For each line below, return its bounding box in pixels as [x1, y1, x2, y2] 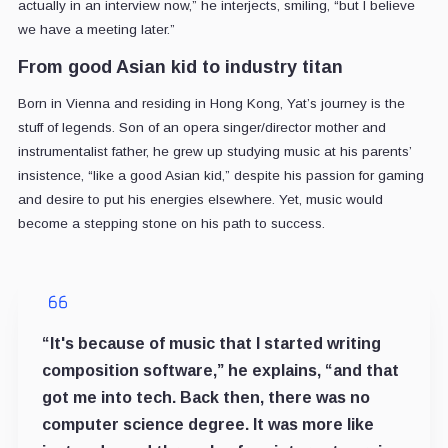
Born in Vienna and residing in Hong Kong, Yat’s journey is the [17, 96, 405, 112]
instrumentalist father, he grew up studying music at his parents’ [17, 144, 411, 160]
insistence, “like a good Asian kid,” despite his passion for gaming [17, 168, 424, 184]
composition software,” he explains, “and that [41, 362, 399, 380]
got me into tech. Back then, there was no [41, 389, 370, 407]
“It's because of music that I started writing [41, 335, 381, 353]
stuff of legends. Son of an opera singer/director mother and [17, 120, 386, 136]
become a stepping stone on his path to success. [17, 216, 325, 232]
